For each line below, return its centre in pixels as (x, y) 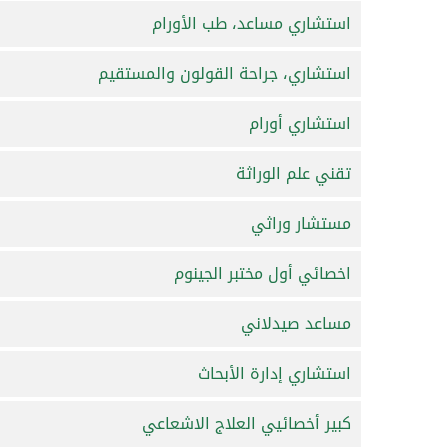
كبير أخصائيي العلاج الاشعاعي (246, 423)
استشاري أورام (300, 123)
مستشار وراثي (301, 223)
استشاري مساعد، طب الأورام (251, 23)
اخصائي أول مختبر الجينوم (262, 273)
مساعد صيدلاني (296, 323)
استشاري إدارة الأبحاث (274, 373)
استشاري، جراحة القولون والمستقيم (224, 73)
